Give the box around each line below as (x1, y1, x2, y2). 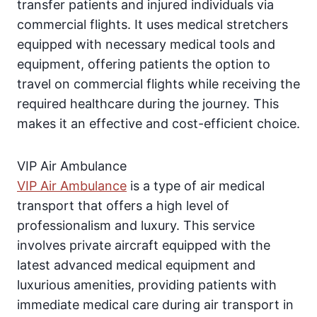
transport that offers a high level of (17, 198, 229, 214)
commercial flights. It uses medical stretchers (17, 17, 288, 33)
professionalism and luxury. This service (17, 218, 255, 234)
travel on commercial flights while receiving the (17, 76, 300, 92)
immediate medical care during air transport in (17, 297, 294, 313)
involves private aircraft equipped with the (17, 238, 270, 253)
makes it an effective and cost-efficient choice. (17, 116, 300, 132)
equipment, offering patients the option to (17, 57, 270, 72)
